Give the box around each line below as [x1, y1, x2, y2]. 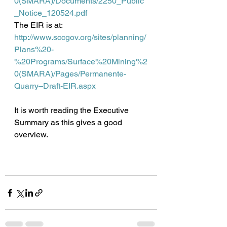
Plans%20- [14, 45, 54, 54]
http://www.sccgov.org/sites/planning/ [14, 32, 146, 42]
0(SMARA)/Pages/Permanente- [14, 69, 126, 79]
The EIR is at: [14, 20, 63, 30]
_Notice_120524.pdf [14, 8, 87, 18]
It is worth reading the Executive [14, 105, 131, 115]
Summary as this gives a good [14, 118, 124, 127]
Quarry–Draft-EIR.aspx [14, 81, 96, 91]
